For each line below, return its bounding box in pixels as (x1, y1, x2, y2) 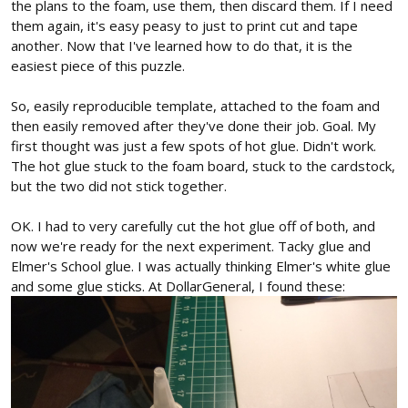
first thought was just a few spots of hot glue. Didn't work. (11, 137, 376, 156)
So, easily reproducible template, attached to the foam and (11, 97, 380, 116)
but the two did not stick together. (11, 177, 227, 196)
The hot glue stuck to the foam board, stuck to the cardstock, (11, 157, 395, 176)
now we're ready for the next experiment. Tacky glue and (11, 237, 371, 256)
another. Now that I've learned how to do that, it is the (11, 36, 352, 56)
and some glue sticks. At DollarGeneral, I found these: (11, 277, 345, 296)
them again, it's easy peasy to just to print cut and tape (11, 16, 358, 36)
